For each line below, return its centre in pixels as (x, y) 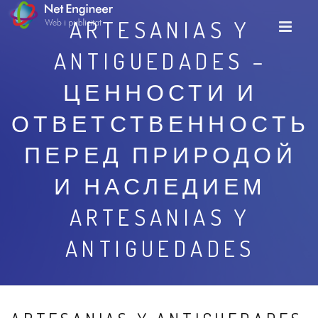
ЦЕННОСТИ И (160, 92)
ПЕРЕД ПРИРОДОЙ (160, 154)
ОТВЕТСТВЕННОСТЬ (160, 123)
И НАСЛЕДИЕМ (160, 186)
